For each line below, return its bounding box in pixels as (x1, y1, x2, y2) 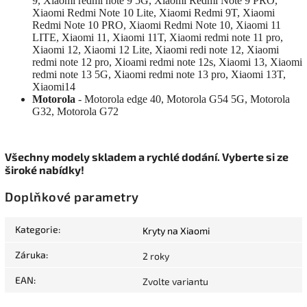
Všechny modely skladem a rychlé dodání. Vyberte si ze (5, 150, 288, 164)
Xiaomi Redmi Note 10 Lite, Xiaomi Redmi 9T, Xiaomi (32, 7, 275, 19)
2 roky (143, 249, 169, 262)
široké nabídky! (5, 163, 84, 177)
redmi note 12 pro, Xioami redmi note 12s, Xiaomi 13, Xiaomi (32, 56, 302, 69)
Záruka (15, 248, 46, 260)
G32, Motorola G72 (32, 106, 119, 118)
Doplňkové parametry (5, 188, 139, 204)
